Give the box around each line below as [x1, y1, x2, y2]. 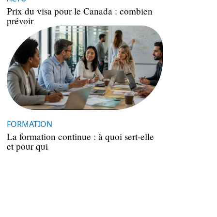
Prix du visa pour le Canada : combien [7, 4, 153, 17]
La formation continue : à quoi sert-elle [7, 130, 154, 142]
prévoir [7, 14, 33, 27]
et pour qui [7, 139, 48, 152]
